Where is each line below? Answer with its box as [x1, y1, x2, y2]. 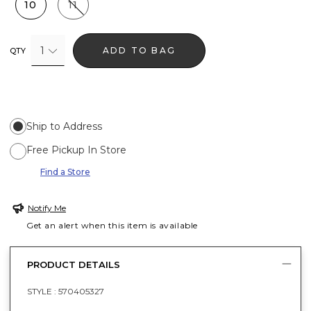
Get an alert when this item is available [26, 219, 199, 230]
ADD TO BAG [103, 44, 176, 56]
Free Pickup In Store [26, 143, 126, 156]
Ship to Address [26, 119, 102, 133]
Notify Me [28, 202, 66, 213]
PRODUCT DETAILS [27, 259, 120, 271]
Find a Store [40, 166, 90, 177]
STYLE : [27, 285, 58, 296]
